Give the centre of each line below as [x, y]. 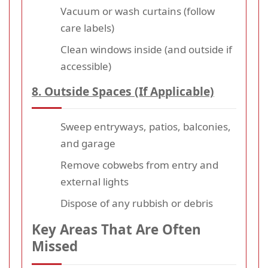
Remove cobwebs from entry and [139, 165]
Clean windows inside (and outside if [146, 50]
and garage [88, 144]
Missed [55, 246]
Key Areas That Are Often [116, 230]
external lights [95, 182]
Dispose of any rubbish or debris [137, 203]
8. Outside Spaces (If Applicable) [123, 92]
